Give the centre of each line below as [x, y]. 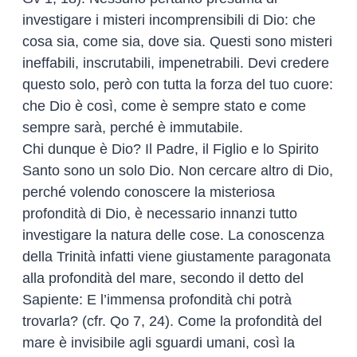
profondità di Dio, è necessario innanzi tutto [160, 213]
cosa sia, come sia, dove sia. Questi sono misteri [177, 41]
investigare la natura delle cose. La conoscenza [173, 235]
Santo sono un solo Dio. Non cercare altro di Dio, [178, 170]
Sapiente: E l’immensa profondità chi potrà [157, 299]
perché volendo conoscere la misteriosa [149, 192]
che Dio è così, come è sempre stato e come [164, 106]
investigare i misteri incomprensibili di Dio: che [169, 20]
